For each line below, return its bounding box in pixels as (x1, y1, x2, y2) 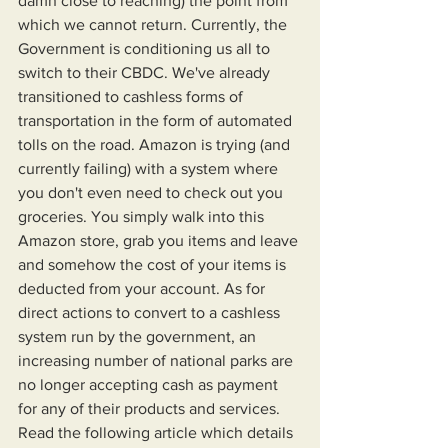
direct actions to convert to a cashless (18, 304, 284, 321)
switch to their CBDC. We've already (18, 64, 274, 81)
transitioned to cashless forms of (18, 88, 247, 105)
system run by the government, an (18, 328, 260, 345)
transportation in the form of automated (18, 112, 296, 129)
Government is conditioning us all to (18, 40, 274, 57)
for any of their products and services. (18, 400, 284, 417)
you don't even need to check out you (18, 184, 287, 201)
